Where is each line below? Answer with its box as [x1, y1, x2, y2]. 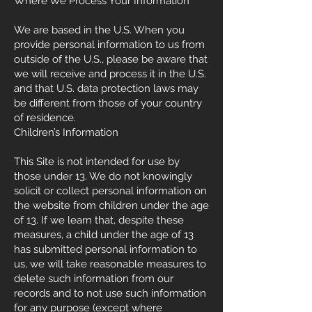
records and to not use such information [14, 287, 206, 299]
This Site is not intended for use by [14, 155, 180, 168]
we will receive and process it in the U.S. [14, 68, 206, 80]
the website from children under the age [14, 199, 209, 212]
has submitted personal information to [14, 243, 197, 256]
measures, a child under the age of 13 [14, 228, 194, 241]
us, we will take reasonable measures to [14, 258, 206, 270]
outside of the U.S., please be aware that [14, 53, 208, 65]
